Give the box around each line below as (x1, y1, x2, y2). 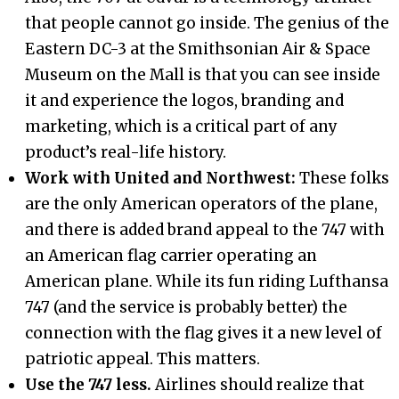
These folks (299, 168, 390, 189)
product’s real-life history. (25, 142, 227, 163)
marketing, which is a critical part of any (25, 117, 338, 137)
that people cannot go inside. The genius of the (25, 13, 390, 34)
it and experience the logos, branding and (25, 91, 345, 111)
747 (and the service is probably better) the (25, 297, 348, 318)
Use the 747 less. (25, 375, 152, 395)
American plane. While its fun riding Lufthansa (25, 272, 389, 292)
